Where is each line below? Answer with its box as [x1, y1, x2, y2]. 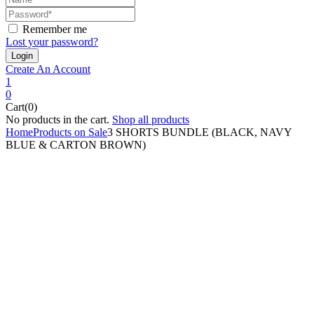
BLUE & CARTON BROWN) [6, 138, 146, 151]
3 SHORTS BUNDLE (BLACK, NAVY [107, 125, 292, 138]
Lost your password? [6, 35, 98, 48]
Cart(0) [6, 100, 37, 113]
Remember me [22, 22, 87, 35]
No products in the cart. [6, 113, 109, 125]
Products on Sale [33, 125, 107, 138]
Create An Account [6, 62, 90, 75]
